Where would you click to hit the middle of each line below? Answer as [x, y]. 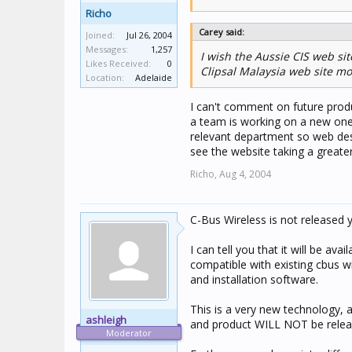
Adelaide [154, 77]
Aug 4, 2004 [245, 174]
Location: [105, 77]
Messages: [107, 49]
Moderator [129, 333]
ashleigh [106, 320]
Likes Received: [118, 63]
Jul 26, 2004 [149, 35]
